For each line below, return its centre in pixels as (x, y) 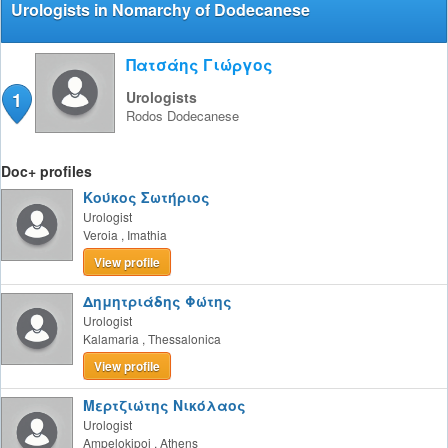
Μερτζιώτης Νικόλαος (164, 405)
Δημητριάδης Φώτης (157, 301)
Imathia (147, 234)
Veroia (100, 234)
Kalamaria (111, 338)
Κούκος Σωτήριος (146, 197)
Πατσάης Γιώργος (199, 64)
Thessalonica (184, 338)
